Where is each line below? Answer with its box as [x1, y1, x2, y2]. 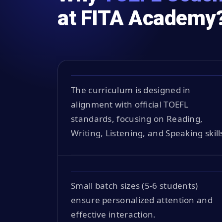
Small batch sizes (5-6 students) [71, 180, 198, 191]
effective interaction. [71, 209, 156, 220]
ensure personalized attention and [71, 194, 213, 206]
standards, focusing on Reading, [71, 113, 203, 124]
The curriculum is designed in [71, 84, 191, 96]
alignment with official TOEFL [71, 99, 189, 110]
